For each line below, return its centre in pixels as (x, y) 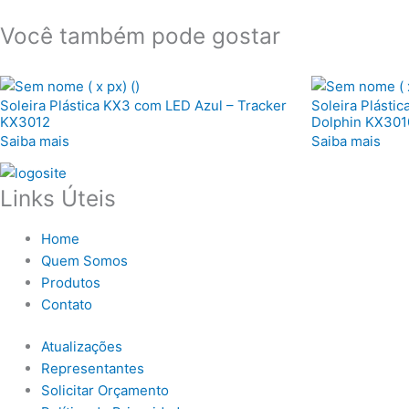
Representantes (93, 369)
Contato (67, 304)
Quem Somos (84, 260)
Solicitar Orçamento (105, 391)
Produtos (71, 282)
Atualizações (82, 347)
